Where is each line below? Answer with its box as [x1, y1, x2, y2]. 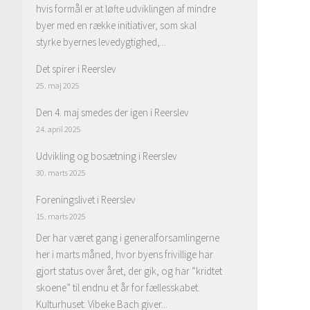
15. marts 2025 [36, 210, 86, 221]
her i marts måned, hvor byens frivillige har [36, 248, 213, 261]
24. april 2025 [36, 123, 81, 134]
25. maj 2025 [36, 80, 80, 91]
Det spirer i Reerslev [36, 62, 116, 75]
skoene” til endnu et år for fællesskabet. [36, 281, 200, 294]
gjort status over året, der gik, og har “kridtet [36, 264, 222, 277]
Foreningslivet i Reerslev [36, 192, 136, 206]
